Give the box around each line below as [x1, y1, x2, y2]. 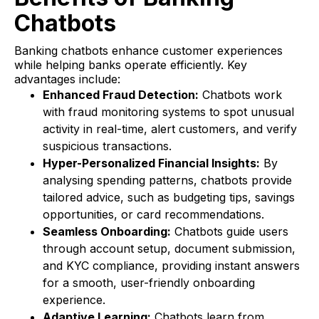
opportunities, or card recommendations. [43, 207, 268, 222]
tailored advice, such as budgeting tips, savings [43, 190, 295, 205]
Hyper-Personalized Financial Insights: [43, 156, 260, 171]
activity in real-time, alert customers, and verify [43, 122, 297, 137]
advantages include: [14, 72, 120, 87]
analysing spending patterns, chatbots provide [43, 173, 292, 188]
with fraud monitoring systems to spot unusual [43, 105, 294, 120]
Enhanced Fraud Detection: [43, 88, 199, 103]
